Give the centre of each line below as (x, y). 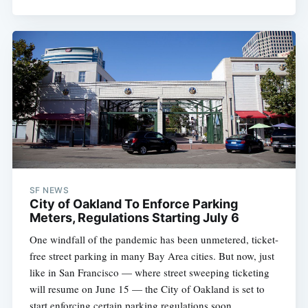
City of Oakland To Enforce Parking (133, 203)
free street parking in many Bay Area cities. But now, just (152, 255)
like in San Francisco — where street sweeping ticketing (149, 272)
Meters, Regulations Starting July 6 (134, 217)
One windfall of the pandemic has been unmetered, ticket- (154, 239)
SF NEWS (49, 190)
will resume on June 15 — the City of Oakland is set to (147, 288)
